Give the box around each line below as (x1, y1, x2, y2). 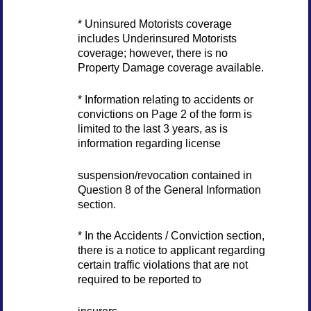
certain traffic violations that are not (77, 258, 248, 271)
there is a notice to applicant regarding (77, 244, 265, 257)
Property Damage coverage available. (77, 60, 264, 74)
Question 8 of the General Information (77, 183, 261, 196)
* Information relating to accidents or (77, 92, 253, 106)
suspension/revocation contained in (77, 168, 252, 181)
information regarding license (77, 136, 221, 149)
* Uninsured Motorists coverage (77, 17, 232, 30)
